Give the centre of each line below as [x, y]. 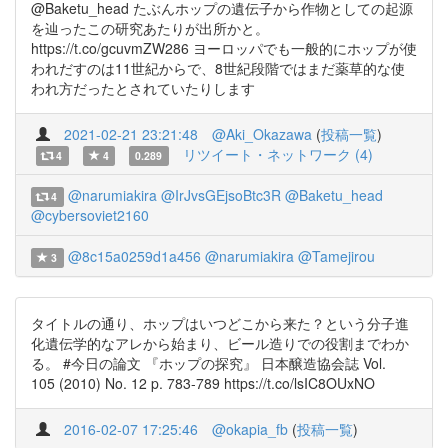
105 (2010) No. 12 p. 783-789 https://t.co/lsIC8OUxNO [203, 383]
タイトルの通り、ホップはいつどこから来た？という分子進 [220, 323]
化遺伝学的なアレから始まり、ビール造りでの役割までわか [220, 343]
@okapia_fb [250, 429]
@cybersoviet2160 [90, 215]
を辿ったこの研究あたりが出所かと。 [150, 28]
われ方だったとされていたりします [143, 88]
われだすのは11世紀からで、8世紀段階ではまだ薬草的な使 [218, 68]
